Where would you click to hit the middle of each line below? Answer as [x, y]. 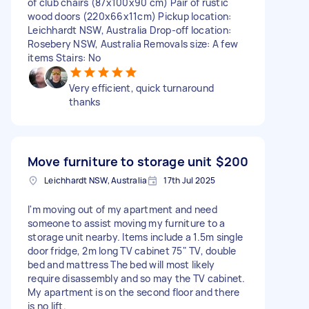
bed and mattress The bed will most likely [121, 264]
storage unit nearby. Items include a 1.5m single [135, 237]
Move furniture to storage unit [120, 161]
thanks [85, 101]
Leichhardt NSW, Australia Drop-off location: [129, 30]
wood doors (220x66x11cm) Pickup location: [130, 16]
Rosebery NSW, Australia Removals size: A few [133, 43]
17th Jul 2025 [190, 180]
